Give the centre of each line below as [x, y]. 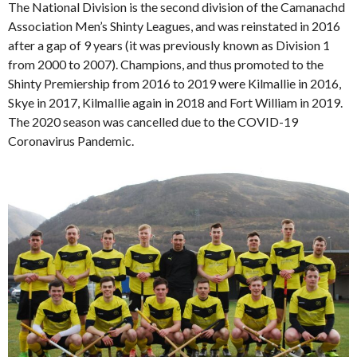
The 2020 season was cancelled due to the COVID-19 [153, 122]
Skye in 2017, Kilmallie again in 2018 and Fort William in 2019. [175, 103]
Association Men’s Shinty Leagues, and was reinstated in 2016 [174, 26]
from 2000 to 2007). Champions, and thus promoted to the [166, 65]
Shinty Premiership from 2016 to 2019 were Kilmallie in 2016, [175, 84]
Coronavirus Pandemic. [71, 141]
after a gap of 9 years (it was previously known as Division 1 [169, 45]
